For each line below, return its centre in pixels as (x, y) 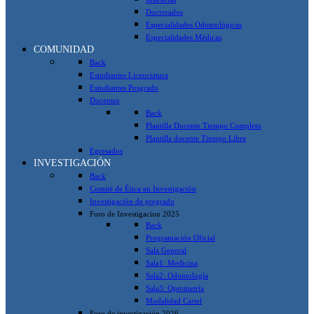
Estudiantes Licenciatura (129, 75)
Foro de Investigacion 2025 (135, 213)
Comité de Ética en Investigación (143, 188)
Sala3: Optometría (175, 288)
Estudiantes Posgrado (124, 87)
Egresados (106, 150)
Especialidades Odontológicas (194, 24)
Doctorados (164, 12)
